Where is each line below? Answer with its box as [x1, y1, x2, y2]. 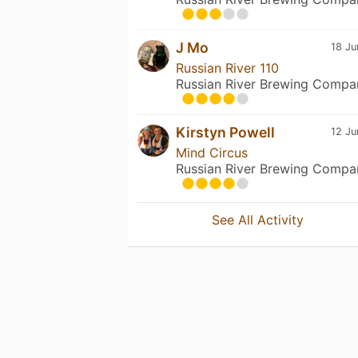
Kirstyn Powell [176, 123, 275, 141]
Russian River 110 [176, 59, 279, 76]
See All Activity [212, 211, 304, 228]
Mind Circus [176, 144, 248, 161]
